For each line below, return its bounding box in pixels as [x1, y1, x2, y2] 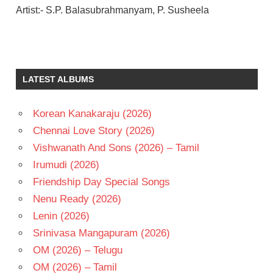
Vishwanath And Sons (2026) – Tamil [32, 141, 199, 154]
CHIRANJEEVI [19, 35, 70, 44]
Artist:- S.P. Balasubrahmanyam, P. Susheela [15, 4, 209, 15]
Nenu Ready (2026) [32, 193, 121, 205]
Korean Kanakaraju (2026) [32, 107, 152, 119]
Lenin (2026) [32, 210, 90, 222]
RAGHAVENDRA [19, 80, 79, 90]
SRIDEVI [19, 110, 49, 119]
